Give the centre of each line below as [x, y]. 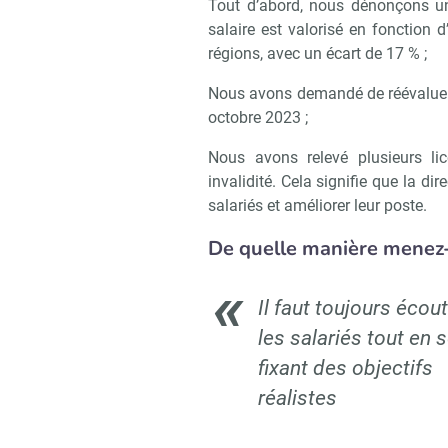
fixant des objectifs [345, 368]
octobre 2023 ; [258, 118]
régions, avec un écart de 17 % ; [317, 54]
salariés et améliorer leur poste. [317, 206]
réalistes [297, 398]
